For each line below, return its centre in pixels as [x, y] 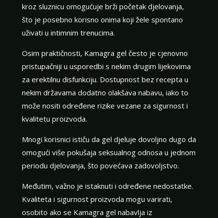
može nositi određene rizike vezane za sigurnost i [105, 105]
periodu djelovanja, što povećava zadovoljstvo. [100, 165]
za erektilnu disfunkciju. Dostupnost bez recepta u [105, 79]
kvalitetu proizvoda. [54, 118]
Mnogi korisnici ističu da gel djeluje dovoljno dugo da [109, 139]
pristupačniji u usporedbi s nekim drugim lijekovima [106, 66]
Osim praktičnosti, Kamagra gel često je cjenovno [105, 53]
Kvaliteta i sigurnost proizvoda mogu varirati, [97, 199]
